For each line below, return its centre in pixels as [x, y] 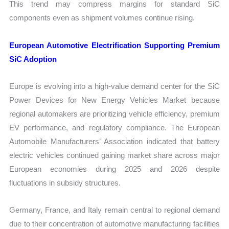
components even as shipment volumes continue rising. [102, 18]
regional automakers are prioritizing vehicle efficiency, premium [114, 113]
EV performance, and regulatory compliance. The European [114, 127]
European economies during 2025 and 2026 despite [114, 169]
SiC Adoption [33, 59]
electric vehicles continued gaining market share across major [114, 155]
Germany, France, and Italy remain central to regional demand [114, 210]
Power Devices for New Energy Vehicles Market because [114, 100]
